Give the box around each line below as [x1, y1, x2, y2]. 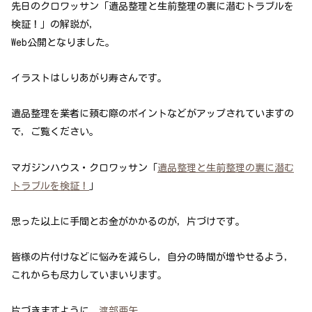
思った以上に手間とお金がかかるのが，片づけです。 [11, 216, 245, 226]
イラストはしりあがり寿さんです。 [11, 73, 167, 84]
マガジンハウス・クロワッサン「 [11, 162, 157, 173]
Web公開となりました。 [11, 37, 115, 47]
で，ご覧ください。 [11, 127, 99, 137]
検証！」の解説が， [11, 19, 99, 29]
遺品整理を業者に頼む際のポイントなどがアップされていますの [11, 109, 294, 119]
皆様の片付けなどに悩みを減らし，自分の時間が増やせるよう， [11, 251, 294, 262]
